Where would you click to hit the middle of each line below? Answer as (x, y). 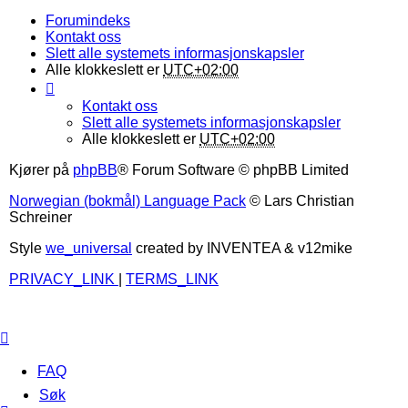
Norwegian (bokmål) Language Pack (127, 200)
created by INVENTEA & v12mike (242, 248)
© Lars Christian (300, 200)
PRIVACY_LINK (62, 279)
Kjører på (41, 169)
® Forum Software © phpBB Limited (233, 169)
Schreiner (41, 217)
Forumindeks (88, 20)
